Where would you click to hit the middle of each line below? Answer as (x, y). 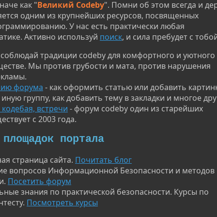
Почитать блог (103, 160)
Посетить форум (39, 181)
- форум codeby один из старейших (135, 108)
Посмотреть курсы (62, 202)
